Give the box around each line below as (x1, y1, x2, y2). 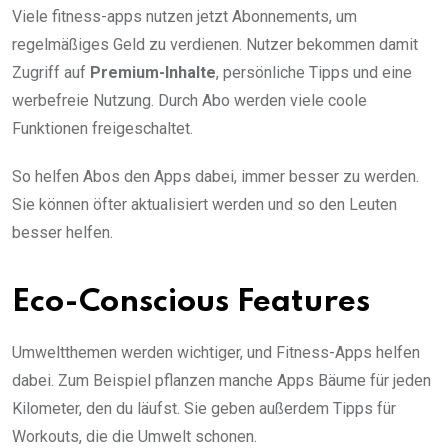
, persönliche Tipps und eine (216, 62, 412, 82)
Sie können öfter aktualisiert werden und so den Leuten (12, 194, 397, 214)
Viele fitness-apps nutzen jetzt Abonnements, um (12, 6, 357, 26)
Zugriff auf (12, 62, 90, 82)
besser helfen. (12, 222, 113, 242)
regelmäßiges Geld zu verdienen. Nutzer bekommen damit (12, 34, 418, 54)
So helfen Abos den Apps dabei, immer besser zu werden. (12, 166, 419, 186)
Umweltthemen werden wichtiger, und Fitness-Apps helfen (12, 342, 420, 362)
